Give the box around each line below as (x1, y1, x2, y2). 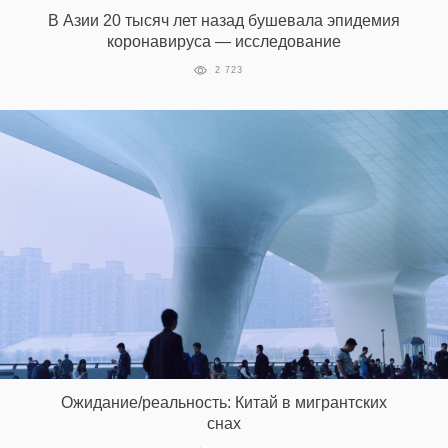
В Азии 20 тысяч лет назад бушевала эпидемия (48, 12, 400, 30)
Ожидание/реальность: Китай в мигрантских (61, 393, 387, 411)
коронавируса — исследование (107, 33, 341, 51)
